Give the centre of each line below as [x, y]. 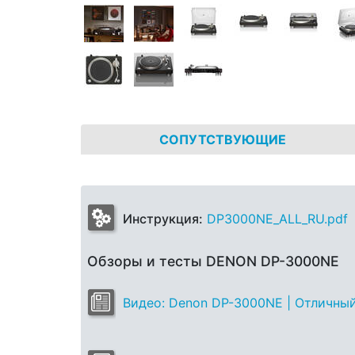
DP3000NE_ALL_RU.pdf [277, 218]
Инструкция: [163, 218]
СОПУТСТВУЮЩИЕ [223, 139]
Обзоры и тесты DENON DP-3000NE [213, 261]
